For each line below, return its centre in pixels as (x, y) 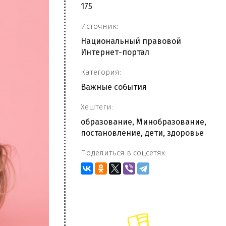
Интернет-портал (115, 52)
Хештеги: (97, 107)
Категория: (101, 72)
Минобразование (170, 122)
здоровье (185, 133)
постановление (111, 133)
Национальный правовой (131, 41)
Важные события (114, 87)
